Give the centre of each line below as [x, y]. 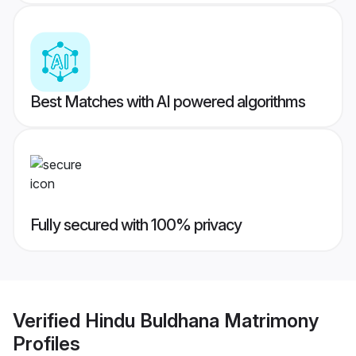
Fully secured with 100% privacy [136, 225]
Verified [49, 320]
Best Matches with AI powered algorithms [168, 102]
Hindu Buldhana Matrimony [202, 320]
